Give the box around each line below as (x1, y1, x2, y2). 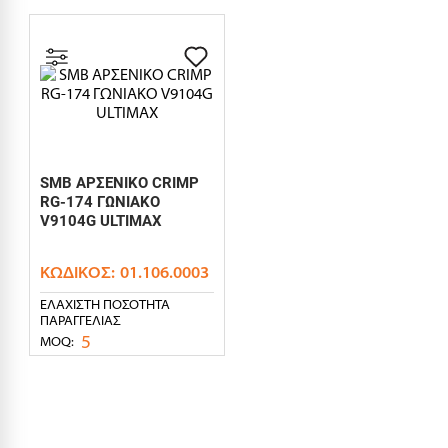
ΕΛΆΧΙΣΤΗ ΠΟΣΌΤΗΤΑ (40, 295, 170, 312)
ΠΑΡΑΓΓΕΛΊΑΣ (40, 311, 121, 328)
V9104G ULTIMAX (40, 212, 162, 231)
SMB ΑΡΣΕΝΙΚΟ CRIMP (40, 174, 199, 193)
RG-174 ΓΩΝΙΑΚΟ (40, 193, 160, 212)
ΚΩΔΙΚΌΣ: (40, 262, 115, 283)
